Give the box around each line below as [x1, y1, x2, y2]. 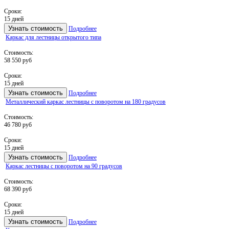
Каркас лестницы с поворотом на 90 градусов [6, 162, 122, 170]
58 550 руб [4, 56, 32, 64]
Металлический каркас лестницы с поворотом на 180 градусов [6, 98, 166, 105]
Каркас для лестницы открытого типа [6, 33, 101, 41]
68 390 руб [4, 185, 32, 193]
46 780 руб [4, 121, 32, 128]
